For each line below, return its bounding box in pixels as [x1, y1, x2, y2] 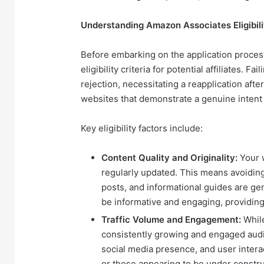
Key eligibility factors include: [81, 122, 203, 134]
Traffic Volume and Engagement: [101, 213, 241, 225]
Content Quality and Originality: [101, 151, 237, 163]
